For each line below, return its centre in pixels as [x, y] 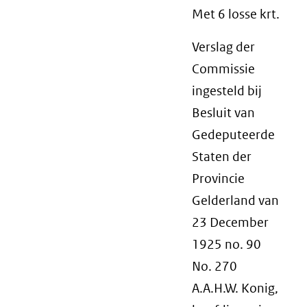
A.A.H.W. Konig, [235, 288]
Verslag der [223, 47]
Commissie [223, 69]
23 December [230, 222]
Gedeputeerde [233, 135]
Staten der [222, 157]
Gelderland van [235, 200]
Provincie [218, 179]
